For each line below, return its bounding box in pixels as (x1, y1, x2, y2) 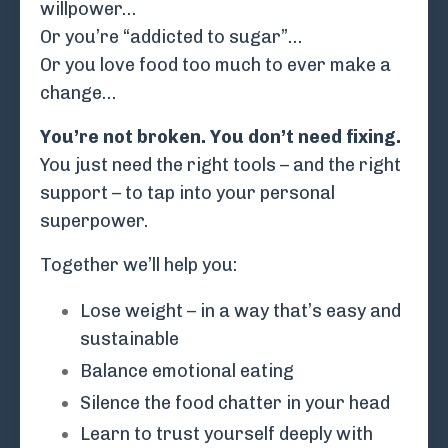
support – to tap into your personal (40, 182, 335, 205)
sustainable (80, 328, 179, 351)
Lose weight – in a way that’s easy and (80, 300, 401, 323)
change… (40, 82, 116, 105)
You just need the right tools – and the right (40, 154, 401, 177)
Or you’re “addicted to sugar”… (40, 26, 302, 49)
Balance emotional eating (80, 360, 294, 383)
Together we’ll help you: (40, 254, 237, 277)
